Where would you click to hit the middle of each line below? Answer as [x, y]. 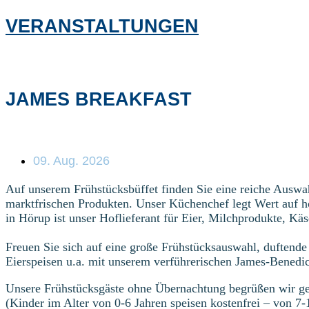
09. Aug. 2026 [71, 161]
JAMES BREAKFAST [99, 99]
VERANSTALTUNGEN [102, 26]
